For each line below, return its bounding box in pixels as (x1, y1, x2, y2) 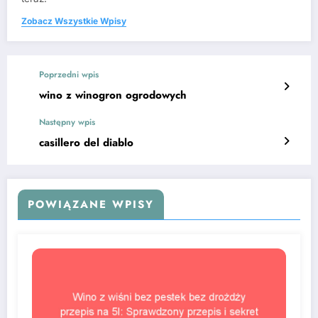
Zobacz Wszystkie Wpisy (21, 16, 126, 27)
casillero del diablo (39, 135, 133, 151)
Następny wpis (39, 116, 95, 129)
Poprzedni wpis (39, 68, 99, 82)
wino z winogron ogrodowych (39, 87, 187, 104)
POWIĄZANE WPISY (28, 197, 154, 213)
